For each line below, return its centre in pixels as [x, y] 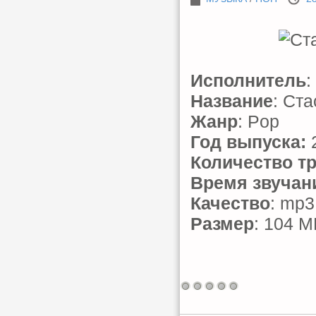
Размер [222, 224]
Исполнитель [248, 80]
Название [232, 101]
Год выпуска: [248, 142]
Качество [230, 203]
